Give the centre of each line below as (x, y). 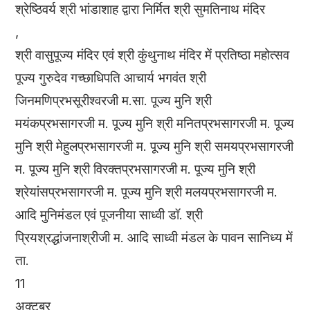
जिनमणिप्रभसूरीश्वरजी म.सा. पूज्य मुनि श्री (114, 100)
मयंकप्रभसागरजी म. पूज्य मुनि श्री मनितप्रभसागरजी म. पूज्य (155, 123)
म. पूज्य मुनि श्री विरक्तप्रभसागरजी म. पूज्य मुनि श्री (136, 169)
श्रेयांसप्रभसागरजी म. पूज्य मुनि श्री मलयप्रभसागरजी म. (147, 192)
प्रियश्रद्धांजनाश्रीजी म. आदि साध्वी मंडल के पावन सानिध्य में (154, 237)
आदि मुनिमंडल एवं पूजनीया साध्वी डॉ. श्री (109, 215)
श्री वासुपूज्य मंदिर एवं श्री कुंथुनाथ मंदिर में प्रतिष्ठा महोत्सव (153, 55)
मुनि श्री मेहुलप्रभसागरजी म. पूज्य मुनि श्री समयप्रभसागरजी (155, 146)
